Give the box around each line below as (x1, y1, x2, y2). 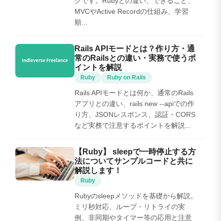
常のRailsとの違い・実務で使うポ (74, 53, 196, 62)
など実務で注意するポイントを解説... (74, 121, 191, 129)
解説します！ (74, 166, 122, 175)
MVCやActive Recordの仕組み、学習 (74, 7, 188, 15)
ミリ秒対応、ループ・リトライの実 (74, 202, 185, 211)
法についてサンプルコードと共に (74, 156, 193, 165)
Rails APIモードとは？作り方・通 (74, 44, 195, 53)
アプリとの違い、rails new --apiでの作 (74, 99, 194, 108)
